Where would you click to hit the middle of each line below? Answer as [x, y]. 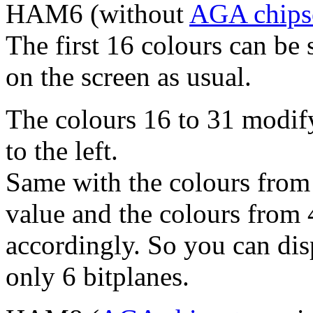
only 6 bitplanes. [97, 277]
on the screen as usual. [129, 77]
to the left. [62, 151]
